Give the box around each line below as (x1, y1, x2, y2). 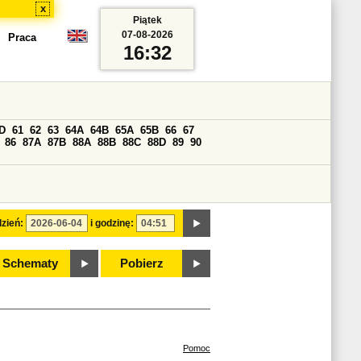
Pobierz (120, 257, 164, 270)
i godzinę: (90, 218, 134, 229)
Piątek (132, 15, 162, 26)
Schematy (2, 257, 58, 270)
